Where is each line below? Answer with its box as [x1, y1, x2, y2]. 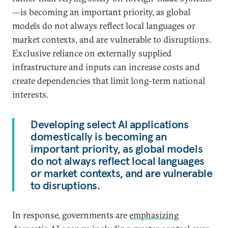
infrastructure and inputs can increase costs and [12, 61, 200, 73]
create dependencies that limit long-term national [12, 75, 205, 87]
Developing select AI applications [31, 117, 189, 131]
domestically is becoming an [31, 129, 167, 144]
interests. [12, 89, 48, 100]
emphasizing [129, 209, 179, 221]
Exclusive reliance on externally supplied [12, 47, 172, 59]
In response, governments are [12, 209, 129, 221]
